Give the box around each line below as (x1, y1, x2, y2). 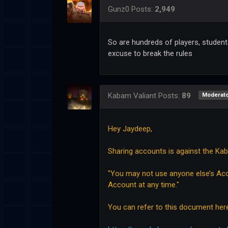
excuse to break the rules (108, 49, 192, 59)
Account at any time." (108, 180, 179, 190)
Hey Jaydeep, (108, 124, 152, 134)
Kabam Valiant (108, 91, 156, 101)
